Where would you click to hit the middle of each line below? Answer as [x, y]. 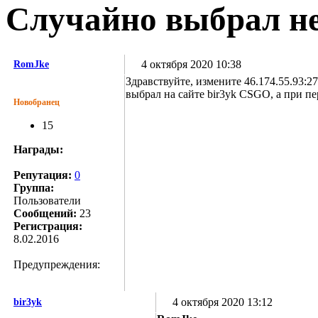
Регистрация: [48, 226]
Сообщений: [45, 213]
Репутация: [43, 175]
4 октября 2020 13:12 [221, 302]
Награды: [38, 149]
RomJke [31, 64]
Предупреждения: [57, 264]
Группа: [34, 187]
